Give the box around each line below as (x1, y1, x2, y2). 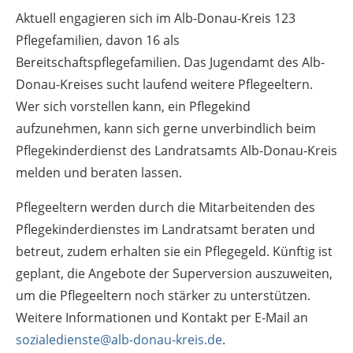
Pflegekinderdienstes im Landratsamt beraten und (16, 220, 315, 238)
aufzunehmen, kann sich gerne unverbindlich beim (16, 119, 316, 137)
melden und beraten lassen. (16, 163, 182, 181)
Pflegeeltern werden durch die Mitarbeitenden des (16, 198, 315, 216)
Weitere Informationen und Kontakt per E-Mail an (16, 308, 308, 326)
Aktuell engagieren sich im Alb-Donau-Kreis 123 (16, 9, 295, 27)
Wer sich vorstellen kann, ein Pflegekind (16, 97, 251, 115)
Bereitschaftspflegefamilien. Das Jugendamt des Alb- (16, 53, 325, 71)
